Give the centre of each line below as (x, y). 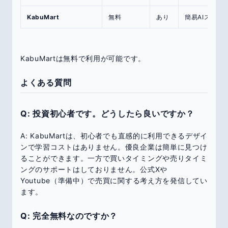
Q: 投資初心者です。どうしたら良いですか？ (107, 113)
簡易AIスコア (204, 17)
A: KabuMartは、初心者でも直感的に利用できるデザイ (114, 135)
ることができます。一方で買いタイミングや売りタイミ (114, 158)
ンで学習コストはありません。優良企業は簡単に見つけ (114, 147)
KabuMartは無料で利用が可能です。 (83, 58)
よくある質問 (46, 82)
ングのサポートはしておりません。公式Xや (94, 169)
